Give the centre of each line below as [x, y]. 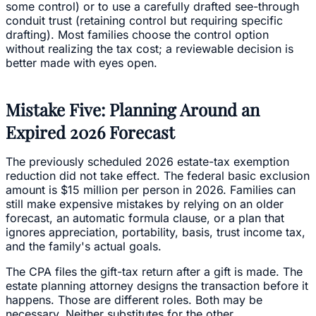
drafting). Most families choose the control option [137, 34]
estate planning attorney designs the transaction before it [157, 285]
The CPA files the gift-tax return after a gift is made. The [154, 271]
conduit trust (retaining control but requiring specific [144, 20]
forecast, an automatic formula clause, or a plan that [145, 218]
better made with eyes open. [81, 62]
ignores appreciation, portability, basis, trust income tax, [156, 232]
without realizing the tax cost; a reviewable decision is [150, 48]
